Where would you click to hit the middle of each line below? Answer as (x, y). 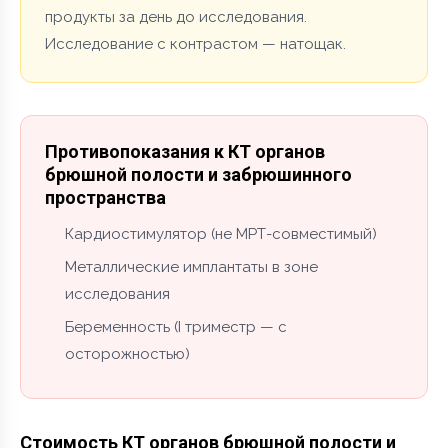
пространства (105, 197)
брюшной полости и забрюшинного (198, 174)
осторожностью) (127, 353)
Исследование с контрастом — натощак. (195, 43)
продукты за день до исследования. (176, 16)
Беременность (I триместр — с (176, 326)
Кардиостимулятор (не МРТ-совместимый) (221, 233)
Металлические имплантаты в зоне (191, 266)
